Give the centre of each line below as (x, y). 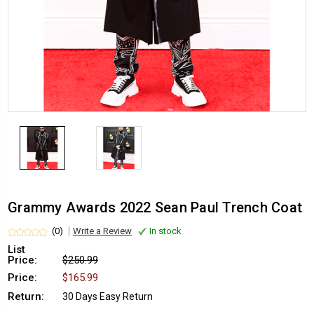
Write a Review (102, 231)
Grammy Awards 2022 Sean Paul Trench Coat (155, 207)
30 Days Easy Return (108, 296)
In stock (165, 231)
